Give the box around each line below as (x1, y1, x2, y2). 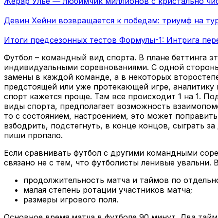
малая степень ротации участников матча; (23, 185, 192, 195)
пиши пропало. (4, 130, 63, 141)
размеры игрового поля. (23, 195, 118, 205)
